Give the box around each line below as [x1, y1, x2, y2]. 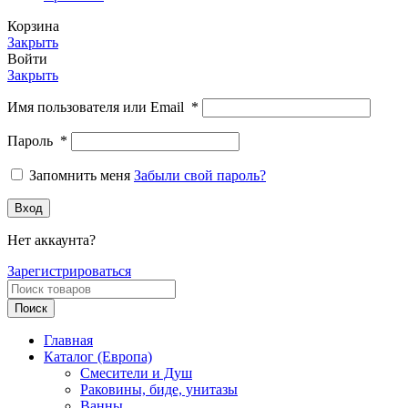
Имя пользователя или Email [7, 99, 191, 116]
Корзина [7, 18, 59, 35]
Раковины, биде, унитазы [80, 382, 238, 398]
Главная [44, 332, 93, 349]
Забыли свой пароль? [134, 168, 266, 184]
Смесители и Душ [80, 365, 192, 382]
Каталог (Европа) [44, 349, 152, 365]
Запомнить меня [29, 168, 130, 184]
